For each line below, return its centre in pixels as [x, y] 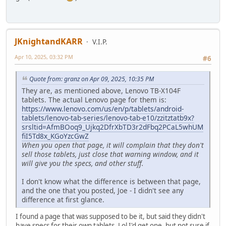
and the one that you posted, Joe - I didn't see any [103, 190]
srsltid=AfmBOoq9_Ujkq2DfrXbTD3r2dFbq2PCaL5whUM [112, 127]
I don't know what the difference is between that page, [111, 181]
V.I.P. [100, 42]
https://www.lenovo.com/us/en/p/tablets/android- [103, 108]
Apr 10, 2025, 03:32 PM [44, 56]
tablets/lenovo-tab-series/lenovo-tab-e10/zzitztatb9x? [108, 118]
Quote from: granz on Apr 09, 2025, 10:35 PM [92, 79]
